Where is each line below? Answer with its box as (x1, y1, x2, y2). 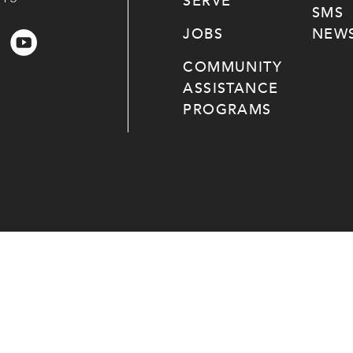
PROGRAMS (183, 101, 272, 118)
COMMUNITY (183, 58, 282, 76)
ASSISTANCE (183, 80, 279, 97)
